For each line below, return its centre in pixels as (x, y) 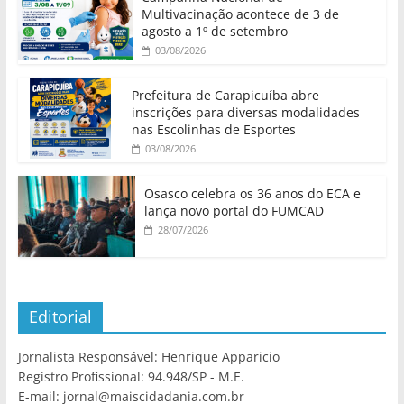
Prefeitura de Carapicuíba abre (225, 96)
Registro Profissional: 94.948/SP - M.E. (131, 377)
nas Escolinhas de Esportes (213, 130)
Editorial (60, 317)
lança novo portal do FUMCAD (234, 211)
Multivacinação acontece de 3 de (240, 14)
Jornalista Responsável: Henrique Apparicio (148, 357)
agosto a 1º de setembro (214, 32)
